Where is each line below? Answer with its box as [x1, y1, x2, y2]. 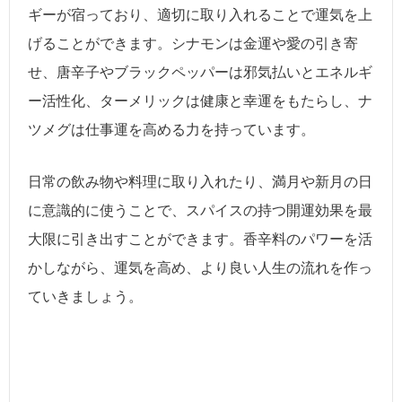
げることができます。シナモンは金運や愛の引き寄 [28, 36, 358, 52]
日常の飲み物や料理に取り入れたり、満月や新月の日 [28, 173, 372, 189]
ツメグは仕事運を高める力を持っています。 [28, 122, 315, 138]
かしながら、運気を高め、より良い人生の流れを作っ [28, 259, 372, 275]
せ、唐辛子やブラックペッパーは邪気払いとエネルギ [28, 65, 372, 81]
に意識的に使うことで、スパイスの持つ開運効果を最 [28, 202, 372, 218]
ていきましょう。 [28, 288, 143, 304]
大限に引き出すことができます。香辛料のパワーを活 [28, 231, 372, 247]
